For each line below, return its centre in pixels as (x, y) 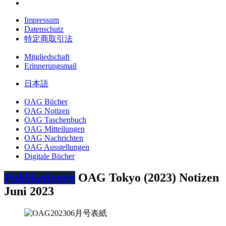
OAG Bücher (46, 102)
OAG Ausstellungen (57, 147)
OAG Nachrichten (54, 138)
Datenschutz (44, 29)
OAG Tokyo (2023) (127, 177)
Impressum (42, 20)
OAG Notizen (47, 111)
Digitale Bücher (49, 156)
